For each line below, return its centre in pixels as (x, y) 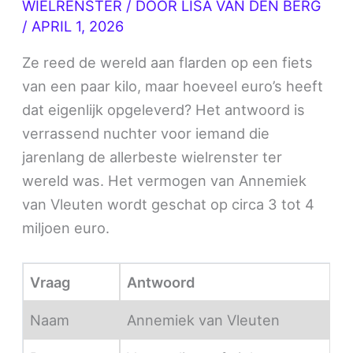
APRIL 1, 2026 (78, 26)
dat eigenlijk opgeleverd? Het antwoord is (164, 110)
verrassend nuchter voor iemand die (146, 134)
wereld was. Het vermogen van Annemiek (165, 181)
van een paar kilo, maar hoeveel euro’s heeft (173, 86)
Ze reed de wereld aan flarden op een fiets (168, 63)
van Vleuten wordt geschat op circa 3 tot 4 (169, 204)
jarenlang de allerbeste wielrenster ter (152, 157)
